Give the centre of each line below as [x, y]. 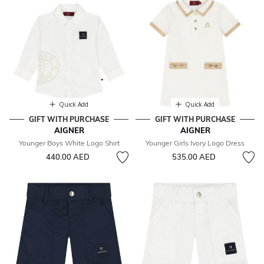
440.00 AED [67, 157]
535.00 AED [194, 157]
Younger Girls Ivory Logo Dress [195, 143]
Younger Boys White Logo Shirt [69, 143]
